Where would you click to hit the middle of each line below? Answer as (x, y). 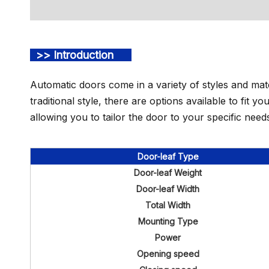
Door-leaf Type (168, 156)
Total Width (168, 205)
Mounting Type (168, 221)
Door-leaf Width (168, 189)
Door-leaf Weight (168, 173)
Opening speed (168, 254)
